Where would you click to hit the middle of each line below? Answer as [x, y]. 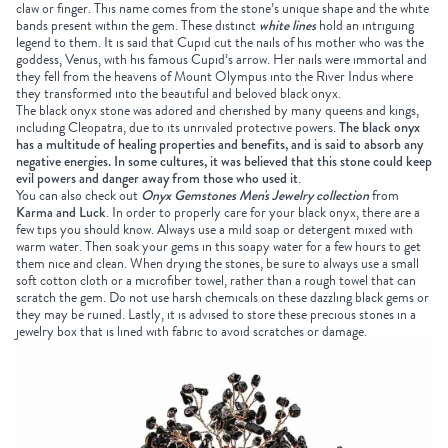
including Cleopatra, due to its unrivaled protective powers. [177, 128]
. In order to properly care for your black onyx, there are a [263, 213]
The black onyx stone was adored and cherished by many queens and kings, [217, 111]
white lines [286, 25]
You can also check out [78, 196]
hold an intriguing [365, 26]
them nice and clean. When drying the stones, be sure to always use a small [217, 264]
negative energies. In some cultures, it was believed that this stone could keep [224, 161]
